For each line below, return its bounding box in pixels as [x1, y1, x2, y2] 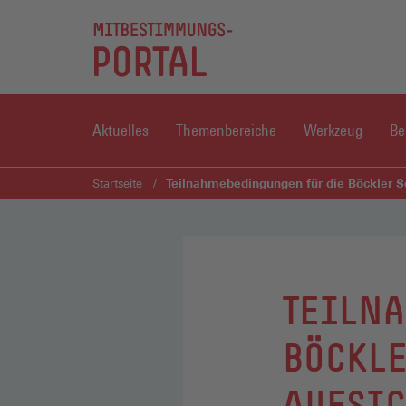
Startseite [92, 177, 142, 190]
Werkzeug [304, 121, 362, 140]
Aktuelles [92, 121, 149, 140]
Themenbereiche [176, 121, 276, 140]
